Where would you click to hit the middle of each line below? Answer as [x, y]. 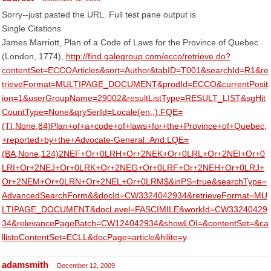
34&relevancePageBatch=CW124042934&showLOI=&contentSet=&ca [135, 223]
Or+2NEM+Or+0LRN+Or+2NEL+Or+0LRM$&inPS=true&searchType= [134, 181]
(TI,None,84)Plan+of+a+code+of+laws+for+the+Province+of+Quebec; [134, 126]
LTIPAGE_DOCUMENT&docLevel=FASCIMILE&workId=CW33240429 [135, 209]
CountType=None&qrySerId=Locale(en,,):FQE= [92, 112]
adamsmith [25, 265]
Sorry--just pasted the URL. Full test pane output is [99, 15]
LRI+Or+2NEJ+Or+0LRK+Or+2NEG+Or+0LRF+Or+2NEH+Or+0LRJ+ [133, 168]
